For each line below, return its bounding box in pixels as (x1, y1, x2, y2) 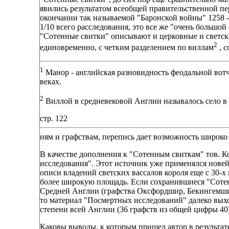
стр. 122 (40, 114, 67, 123)
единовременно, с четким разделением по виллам (40, 43, 214, 52)
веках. (40, 77, 61, 86)
